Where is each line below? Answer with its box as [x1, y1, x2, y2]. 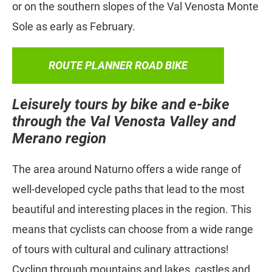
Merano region [12, 130, 106, 148]
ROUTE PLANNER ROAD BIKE [49, 59, 188, 72]
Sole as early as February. [12, 20, 135, 33]
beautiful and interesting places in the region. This [12, 203, 251, 216]
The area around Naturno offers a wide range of [12, 163, 241, 176]
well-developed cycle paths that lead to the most [12, 183, 245, 196]
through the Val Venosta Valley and [12, 113, 236, 131]
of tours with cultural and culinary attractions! [12, 243, 229, 256]
